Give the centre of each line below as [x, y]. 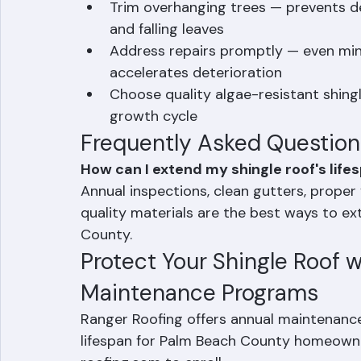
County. [106, 280]
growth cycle [154, 161]
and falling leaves [167, 74]
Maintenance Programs [199, 338]
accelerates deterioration [196, 118]
